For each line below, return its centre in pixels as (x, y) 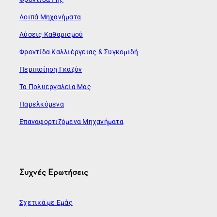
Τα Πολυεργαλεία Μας (55, 86)
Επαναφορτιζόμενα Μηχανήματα (71, 121)
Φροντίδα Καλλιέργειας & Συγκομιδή (79, 52)
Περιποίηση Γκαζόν (51, 69)
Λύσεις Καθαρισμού (51, 34)
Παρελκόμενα (42, 104)
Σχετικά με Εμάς (46, 203)
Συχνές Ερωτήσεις (54, 172)
